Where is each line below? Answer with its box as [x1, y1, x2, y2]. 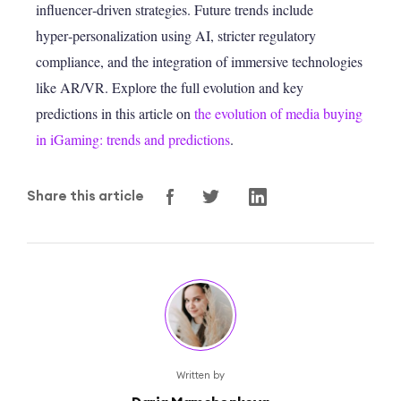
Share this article [27, 187, 144, 205]
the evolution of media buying [194, 104, 363, 124]
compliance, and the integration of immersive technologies [36, 52, 363, 72]
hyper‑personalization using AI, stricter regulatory [36, 26, 316, 46]
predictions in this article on [36, 104, 194, 124]
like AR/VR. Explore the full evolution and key [36, 78, 303, 98]
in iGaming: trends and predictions [36, 130, 230, 149]
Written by [176, 369, 225, 382]
